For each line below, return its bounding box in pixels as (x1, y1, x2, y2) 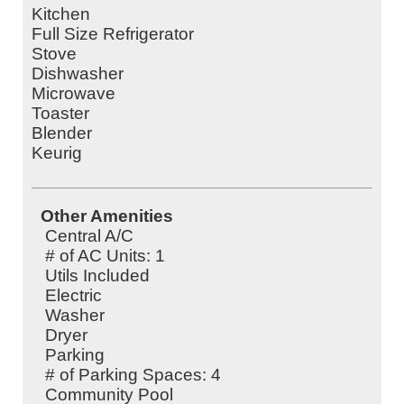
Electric (45, 286, 102, 306)
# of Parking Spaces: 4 (45, 365, 221, 385)
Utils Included (45, 266, 150, 286)
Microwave (32, 83, 115, 103)
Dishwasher (32, 63, 124, 83)
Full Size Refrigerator (32, 23, 194, 43)
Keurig (32, 142, 82, 162)
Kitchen (32, 4, 90, 23)
